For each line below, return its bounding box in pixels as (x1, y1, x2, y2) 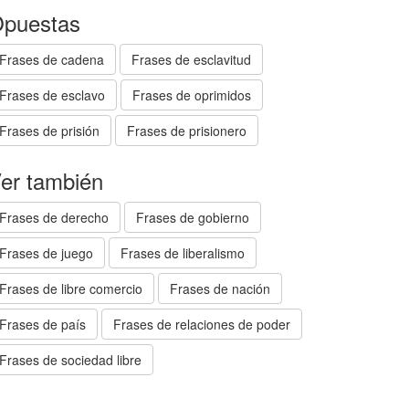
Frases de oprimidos (132, 86, 251, 104)
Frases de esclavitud (131, 50, 251, 68)
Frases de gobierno (136, 208, 249, 226)
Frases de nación (170, 279, 270, 298)
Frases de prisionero (127, 121, 246, 140)
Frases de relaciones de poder (113, 315, 290, 333)
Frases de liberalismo (121, 244, 245, 262)
